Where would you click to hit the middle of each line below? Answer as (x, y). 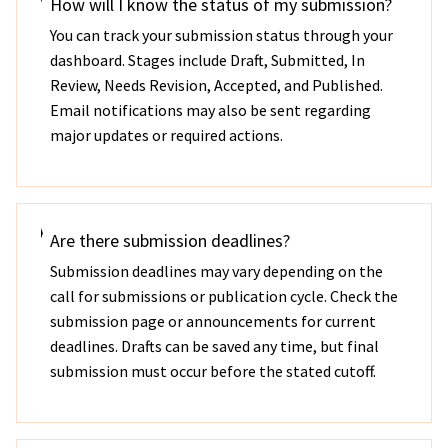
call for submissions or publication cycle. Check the (223, 296)
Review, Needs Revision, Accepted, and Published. (216, 85)
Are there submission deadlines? (169, 240)
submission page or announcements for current (212, 321)
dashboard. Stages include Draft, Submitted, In (207, 60)
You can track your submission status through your (221, 35)
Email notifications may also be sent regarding (210, 110)
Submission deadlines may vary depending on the (216, 271)
